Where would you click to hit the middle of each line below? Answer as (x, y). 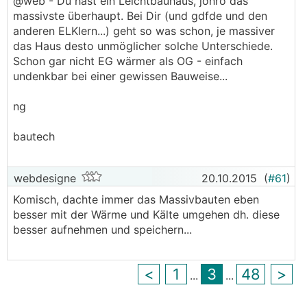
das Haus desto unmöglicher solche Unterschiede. (143, 46)
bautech (34, 136)
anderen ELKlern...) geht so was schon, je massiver (144, 30)
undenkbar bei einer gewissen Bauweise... (120, 76)
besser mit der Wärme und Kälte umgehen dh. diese (146, 214)
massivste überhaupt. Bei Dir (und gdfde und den (140, 15)
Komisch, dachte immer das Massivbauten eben (136, 199)
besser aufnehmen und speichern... (102, 229)
